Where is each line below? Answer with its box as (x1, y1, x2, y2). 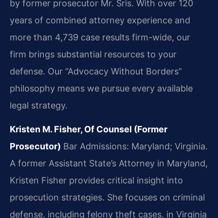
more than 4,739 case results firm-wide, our (10, 32, 190, 42)
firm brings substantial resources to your (10, 49, 177, 59)
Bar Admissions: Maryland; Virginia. (61, 141, 208, 152)
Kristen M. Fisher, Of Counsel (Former (10, 124, 167, 135)
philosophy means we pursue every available (10, 83, 193, 93)
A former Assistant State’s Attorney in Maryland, (10, 158, 208, 169)
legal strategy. (10, 100, 68, 110)
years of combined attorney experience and (10, 15, 190, 25)
